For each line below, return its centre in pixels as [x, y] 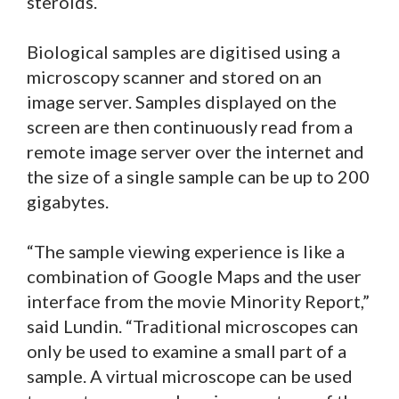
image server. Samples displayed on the [182, 101]
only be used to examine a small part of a [187, 350]
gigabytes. [68, 201]
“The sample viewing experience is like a [186, 251]
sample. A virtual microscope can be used [190, 375]
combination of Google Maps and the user [194, 276]
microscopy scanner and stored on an [174, 76]
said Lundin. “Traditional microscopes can [192, 326]
